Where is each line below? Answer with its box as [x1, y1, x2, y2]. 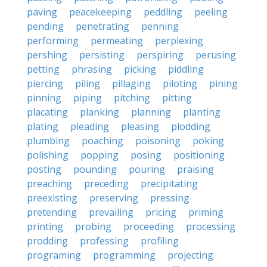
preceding [84, 177, 129, 190]
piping [73, 91, 102, 104]
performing [27, 34, 79, 47]
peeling [194, 5, 228, 18]
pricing [145, 206, 176, 219]
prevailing [89, 206, 133, 219]
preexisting [27, 191, 77, 204]
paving [27, 5, 57, 18]
